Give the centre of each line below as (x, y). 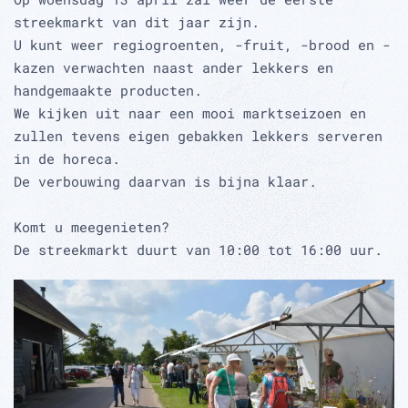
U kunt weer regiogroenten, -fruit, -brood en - (202, 45)
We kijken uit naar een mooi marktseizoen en (190, 113)
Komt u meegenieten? (92, 227)
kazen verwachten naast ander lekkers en (173, 67)
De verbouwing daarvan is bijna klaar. (165, 181)
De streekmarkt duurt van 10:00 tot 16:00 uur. (198, 250)
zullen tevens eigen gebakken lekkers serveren (198, 136)
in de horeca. (67, 158)
